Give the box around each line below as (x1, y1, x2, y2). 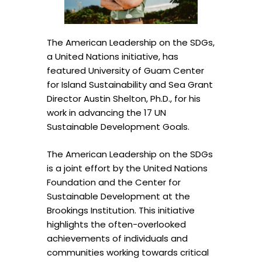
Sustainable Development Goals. (47, 120, 189, 133)
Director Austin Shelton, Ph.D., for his (47, 92, 201, 105)
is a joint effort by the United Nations (47, 161, 208, 174)
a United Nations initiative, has (47, 50, 178, 63)
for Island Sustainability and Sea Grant (47, 78, 213, 91)
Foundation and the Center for (47, 175, 181, 188)
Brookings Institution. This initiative (47, 204, 195, 216)
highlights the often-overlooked (47, 218, 186, 230)
